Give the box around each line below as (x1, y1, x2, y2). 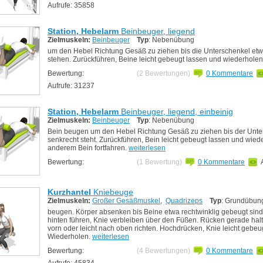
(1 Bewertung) (137, 158, 182, 166)
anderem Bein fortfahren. (48, 144, 129, 152)
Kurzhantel (48, 187, 91, 197)
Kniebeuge (91, 187, 133, 197)
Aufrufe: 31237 (48, 81, 95, 90)
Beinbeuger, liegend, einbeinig (119, 107, 233, 116)
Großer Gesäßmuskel (92, 197, 160, 205)
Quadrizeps (166, 197, 203, 205)
